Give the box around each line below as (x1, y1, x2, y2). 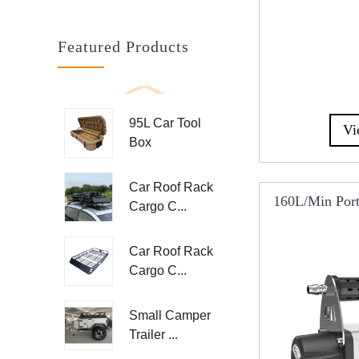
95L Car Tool (128, 115, 201, 130)
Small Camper (128, 308, 211, 322)
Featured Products (58, 37, 189, 55)
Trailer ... (128, 327, 178, 341)
